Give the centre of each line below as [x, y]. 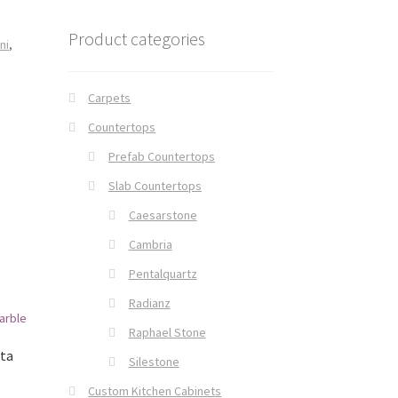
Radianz [149, 302]
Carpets [110, 97]
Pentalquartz [163, 273]
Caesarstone [163, 215]
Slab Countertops [155, 185]
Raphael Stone [167, 332]
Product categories [136, 39]
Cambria [150, 244]
